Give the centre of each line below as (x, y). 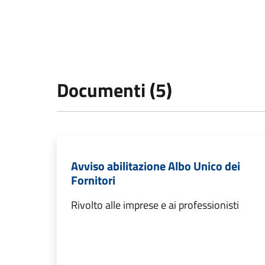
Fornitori (93, 180)
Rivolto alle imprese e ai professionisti (155, 205)
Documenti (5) (114, 90)
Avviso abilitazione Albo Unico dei (156, 166)
